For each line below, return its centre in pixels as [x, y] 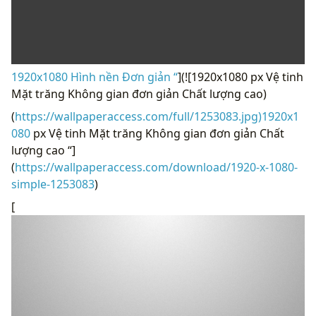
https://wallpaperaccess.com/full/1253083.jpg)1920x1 [157, 116]
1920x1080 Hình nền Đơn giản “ [95, 77]
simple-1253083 [53, 184]
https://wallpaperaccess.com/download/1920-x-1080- [156, 167]
